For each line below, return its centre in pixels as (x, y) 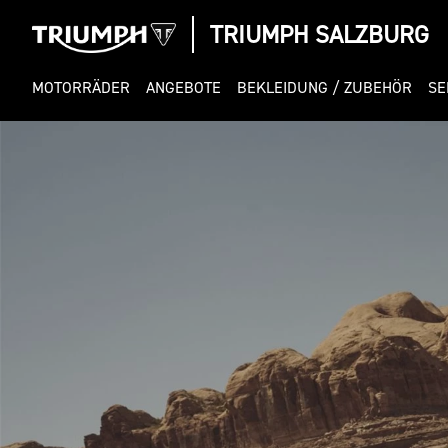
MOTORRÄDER (81, 87)
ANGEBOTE (183, 87)
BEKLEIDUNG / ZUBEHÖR (324, 87)
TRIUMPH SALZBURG (319, 34)
